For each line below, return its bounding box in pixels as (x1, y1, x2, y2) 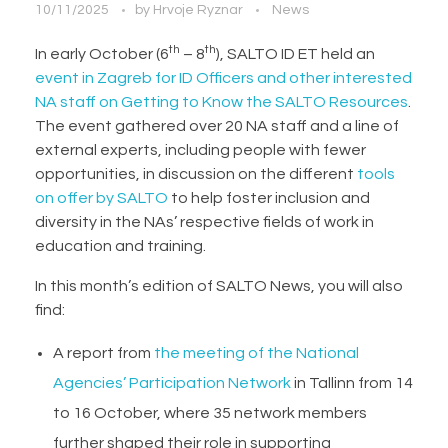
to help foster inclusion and (168, 189, 370, 206)
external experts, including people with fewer (35, 141, 366, 158)
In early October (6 (35, 45, 169, 62)
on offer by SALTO (35, 189, 168, 206)
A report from (52, 344, 154, 361)
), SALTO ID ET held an (216, 45, 375, 62)
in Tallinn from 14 (290, 374, 413, 391)
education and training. (35, 237, 206, 254)
